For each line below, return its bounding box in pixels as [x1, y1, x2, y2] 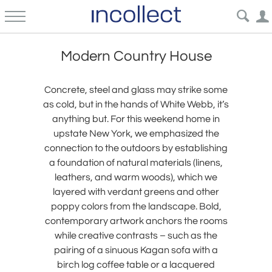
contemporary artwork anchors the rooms [44, 216, 228, 226]
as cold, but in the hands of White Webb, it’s [43, 100, 229, 109]
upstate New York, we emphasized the [53, 129, 219, 138]
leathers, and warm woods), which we [55, 172, 217, 182]
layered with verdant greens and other [53, 187, 219, 197]
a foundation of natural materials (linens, [49, 158, 223, 168]
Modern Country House [60, 49, 212, 64]
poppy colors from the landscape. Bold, [50, 202, 222, 211]
